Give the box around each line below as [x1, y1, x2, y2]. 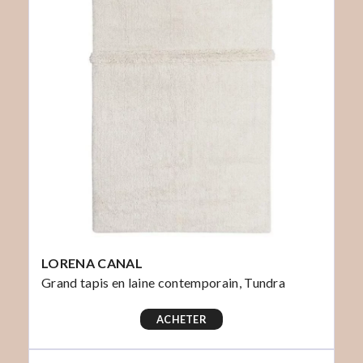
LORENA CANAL [41, 255, 143, 271]
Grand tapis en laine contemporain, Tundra [41, 275, 286, 291]
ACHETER [156, 313, 207, 327]
